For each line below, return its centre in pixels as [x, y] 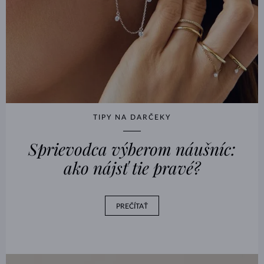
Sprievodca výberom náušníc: [132, 149]
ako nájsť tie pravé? [132, 168]
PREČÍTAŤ [132, 207]
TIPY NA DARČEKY [132, 118]
